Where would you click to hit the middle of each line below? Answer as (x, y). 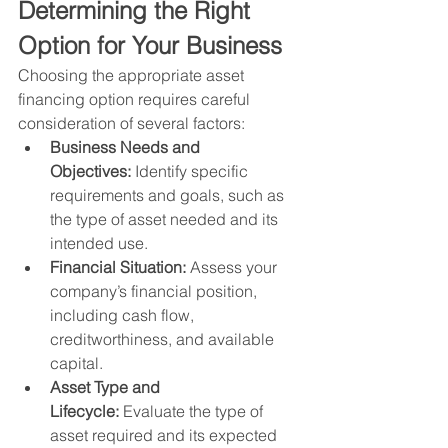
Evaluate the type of (193, 410)
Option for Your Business (150, 45)
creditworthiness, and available (164, 338)
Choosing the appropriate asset (133, 74)
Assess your (233, 266)
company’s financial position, (155, 290)
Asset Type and (107, 386)
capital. (76, 362)
